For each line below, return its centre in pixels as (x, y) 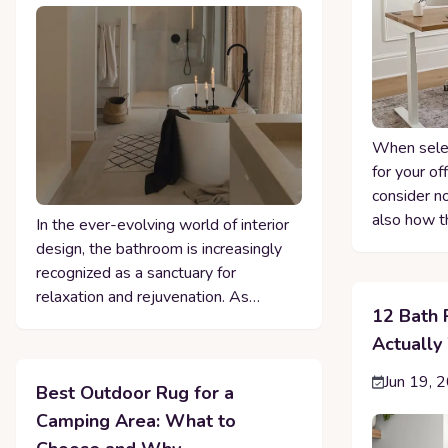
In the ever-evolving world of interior (162, 225)
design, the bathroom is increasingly (159, 249)
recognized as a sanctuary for (136, 273)
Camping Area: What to (136, 421)
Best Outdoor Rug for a (135, 393)
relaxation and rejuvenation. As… (148, 297)
